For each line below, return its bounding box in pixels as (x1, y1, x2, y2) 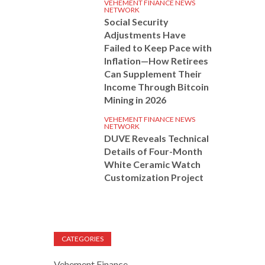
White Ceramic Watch (104, 159, 201, 170)
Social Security (104, 16, 169, 27)
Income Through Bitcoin (104, 81, 209, 92)
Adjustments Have (104, 29, 186, 40)
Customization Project (104, 172, 203, 183)
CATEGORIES (62, 234, 104, 243)
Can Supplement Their (104, 68, 202, 79)
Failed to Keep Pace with (104, 42, 212, 53)
